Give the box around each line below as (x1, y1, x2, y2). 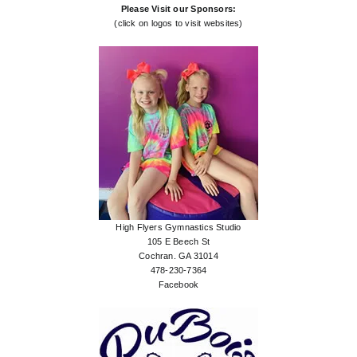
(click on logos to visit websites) (114, 18, 243, 29)
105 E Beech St (147, 237, 210, 247)
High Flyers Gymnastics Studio (116, 222, 241, 233)
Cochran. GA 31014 (139, 251, 218, 261)
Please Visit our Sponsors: (120, 4, 237, 14)
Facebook (158, 280, 199, 290)
